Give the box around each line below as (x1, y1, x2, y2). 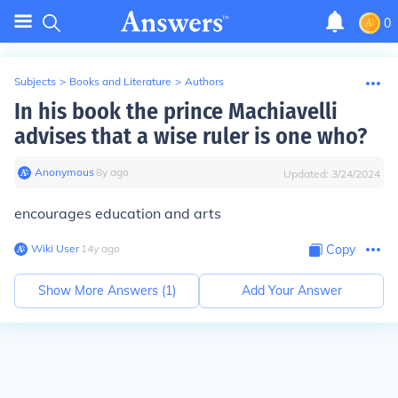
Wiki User (31, 242, 79, 255)
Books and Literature (69, 75, 171, 88)
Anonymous (35, 165, 94, 179)
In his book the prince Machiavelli (14, 98, 338, 125)
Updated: (283, 167, 331, 180)
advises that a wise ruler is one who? (14, 123, 367, 150)
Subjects (14, 75, 56, 88)
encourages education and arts (14, 204, 221, 222)
